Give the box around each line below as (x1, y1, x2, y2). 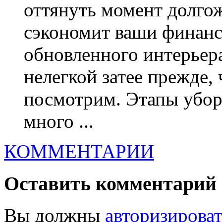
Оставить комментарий (4, 172, 217, 195)
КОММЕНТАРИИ (4, 140, 154, 162)
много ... (24, 110, 94, 132)
